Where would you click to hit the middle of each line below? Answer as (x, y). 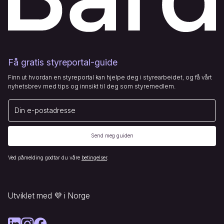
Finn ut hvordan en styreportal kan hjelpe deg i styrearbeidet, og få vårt (110, 77)
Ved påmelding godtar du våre (45, 157)
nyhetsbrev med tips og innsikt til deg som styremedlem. (92, 86)
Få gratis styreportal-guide (63, 62)
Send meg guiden (112, 135)
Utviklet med (30, 195)
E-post (17, 102)
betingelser (94, 157)
